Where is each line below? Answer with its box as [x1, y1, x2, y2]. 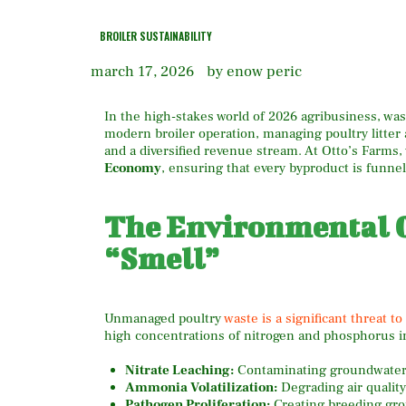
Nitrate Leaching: [124, 362, 234, 380]
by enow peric [207, 61, 303, 82]
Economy [104, 159, 161, 177]
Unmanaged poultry [104, 310, 224, 328]
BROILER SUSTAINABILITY [100, 28, 212, 44]
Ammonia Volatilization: [124, 379, 277, 397]
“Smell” [104, 240, 219, 275]
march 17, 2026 [91, 61, 194, 82]
